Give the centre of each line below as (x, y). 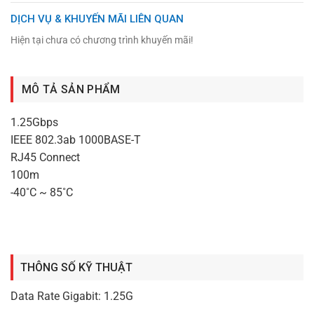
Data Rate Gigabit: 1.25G (72, 296)
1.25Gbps (34, 122)
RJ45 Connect (45, 157)
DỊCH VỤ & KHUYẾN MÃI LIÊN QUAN (97, 19)
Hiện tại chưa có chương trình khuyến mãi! (102, 40)
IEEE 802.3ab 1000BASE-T (76, 139)
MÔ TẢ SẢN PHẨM (71, 89)
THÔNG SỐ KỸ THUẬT (76, 267)
